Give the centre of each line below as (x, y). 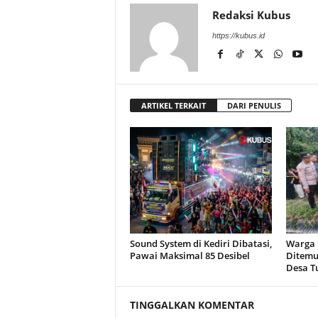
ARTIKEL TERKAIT (173, 105)
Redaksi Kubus (251, 15)
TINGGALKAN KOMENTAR (192, 305)
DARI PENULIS (254, 105)
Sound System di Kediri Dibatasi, (201, 243)
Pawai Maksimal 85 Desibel (190, 256)
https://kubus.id (238, 35)
